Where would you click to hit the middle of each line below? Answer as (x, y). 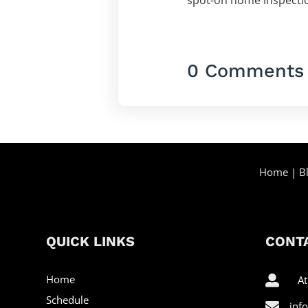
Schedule (68, 299)
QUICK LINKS (91, 241)
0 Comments (245, 70)
